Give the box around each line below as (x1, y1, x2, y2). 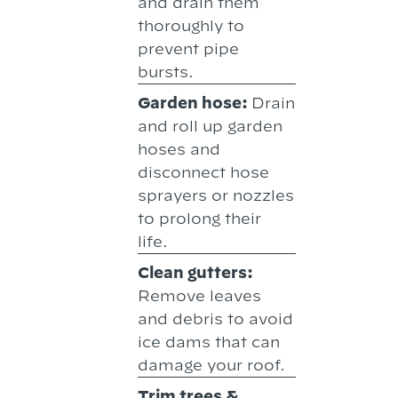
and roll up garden (138, 117, 283, 135)
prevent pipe (138, 40, 240, 58)
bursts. (138, 63, 195, 81)
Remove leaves (138, 287, 262, 305)
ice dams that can (138, 333, 281, 351)
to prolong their (138, 210, 262, 227)
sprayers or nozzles (138, 187, 295, 204)
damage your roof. (138, 356, 286, 374)
